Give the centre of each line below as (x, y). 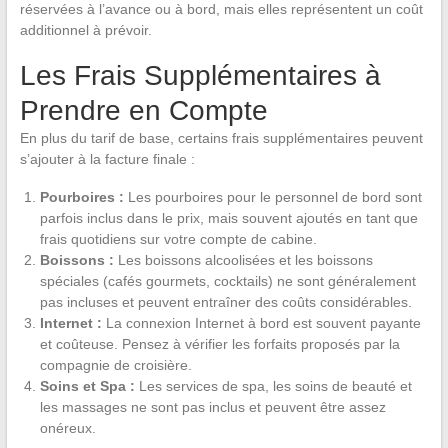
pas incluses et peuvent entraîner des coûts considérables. (225, 301)
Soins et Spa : (87, 385)
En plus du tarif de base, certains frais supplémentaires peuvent (221, 137)
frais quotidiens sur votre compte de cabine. (178, 238)
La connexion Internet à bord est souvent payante (261, 322)
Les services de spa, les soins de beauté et (273, 385)
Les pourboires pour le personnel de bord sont (272, 196)
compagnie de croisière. (115, 364)
